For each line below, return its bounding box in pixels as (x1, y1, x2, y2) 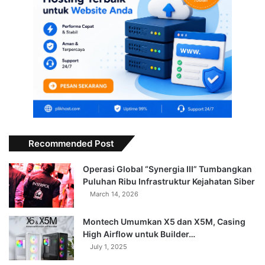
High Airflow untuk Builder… (83, 229, 195, 240)
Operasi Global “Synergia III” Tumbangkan (83, 164, 252, 174)
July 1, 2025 (90, 243, 127, 251)
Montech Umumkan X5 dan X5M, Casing (83, 216, 245, 227)
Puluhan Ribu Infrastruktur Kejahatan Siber (83, 176, 255, 187)
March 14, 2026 (90, 190, 138, 199)
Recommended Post (28, 138, 114, 150)
